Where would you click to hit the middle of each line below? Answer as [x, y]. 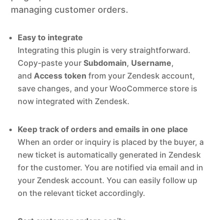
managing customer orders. [70, 10]
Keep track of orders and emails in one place [103, 129]
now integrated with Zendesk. [74, 101]
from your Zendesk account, [141, 76]
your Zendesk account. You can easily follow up [108, 180]
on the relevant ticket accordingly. [82, 193]
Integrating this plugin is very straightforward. [104, 50]
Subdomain [105, 63]
